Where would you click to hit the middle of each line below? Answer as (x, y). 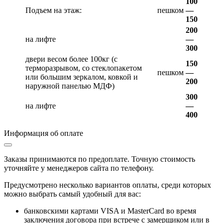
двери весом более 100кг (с (71, 59)
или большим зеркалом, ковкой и (82, 77)
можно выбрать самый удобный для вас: (72, 194)
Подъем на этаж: (54, 10)
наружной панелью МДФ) (70, 86)
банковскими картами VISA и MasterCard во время (110, 211)
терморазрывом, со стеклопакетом (84, 68)
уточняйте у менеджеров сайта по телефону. (79, 168)
